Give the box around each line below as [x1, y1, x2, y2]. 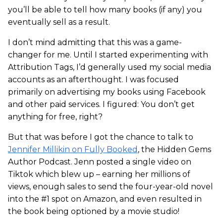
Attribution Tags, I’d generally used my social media [8, 62, 211, 72]
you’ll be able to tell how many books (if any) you [8, 5, 202, 15]
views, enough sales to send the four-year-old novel [8, 182, 213, 192]
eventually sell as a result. [8, 17, 110, 27]
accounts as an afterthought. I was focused [8, 75, 179, 85]
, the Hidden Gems [138, 145, 211, 155]
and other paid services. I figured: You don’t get [8, 100, 195, 110]
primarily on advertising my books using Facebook [8, 87, 206, 97]
